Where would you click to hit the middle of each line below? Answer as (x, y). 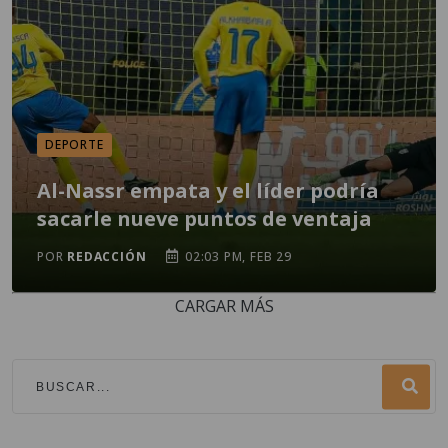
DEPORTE (74, 144)
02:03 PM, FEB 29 (236, 256)
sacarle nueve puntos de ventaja (204, 218)
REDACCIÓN (107, 256)
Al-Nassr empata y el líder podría (208, 190)
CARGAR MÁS (224, 306)
